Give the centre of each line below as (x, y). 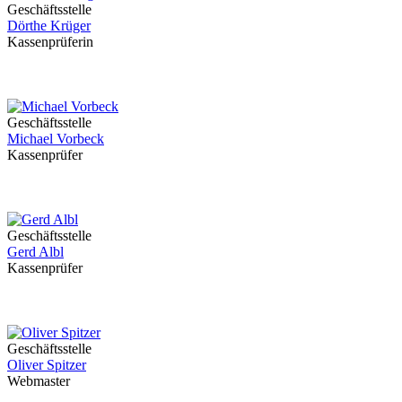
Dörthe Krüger (49, 25)
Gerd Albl (35, 251)
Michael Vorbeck (56, 138)
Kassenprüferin (50, 41)
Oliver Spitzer (47, 364)
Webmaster (39, 380)
